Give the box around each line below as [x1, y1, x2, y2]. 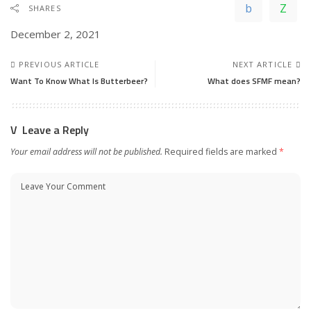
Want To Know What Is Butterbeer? [10, 74, 148, 88]
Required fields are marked [165, 146, 279, 158]
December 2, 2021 [10, 27, 101, 42]
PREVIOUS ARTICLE [19, 59, 100, 70]
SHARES [28, 3, 61, 14]
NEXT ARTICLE [232, 59, 292, 70]
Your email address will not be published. [10, 146, 162, 158]
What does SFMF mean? [208, 74, 301, 88]
